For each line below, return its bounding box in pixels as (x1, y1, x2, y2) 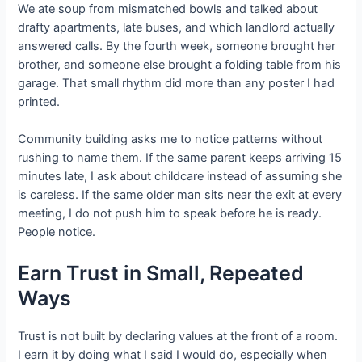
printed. (18, 95, 61, 110)
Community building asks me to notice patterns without (18, 132, 323, 147)
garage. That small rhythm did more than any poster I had (18, 76, 335, 91)
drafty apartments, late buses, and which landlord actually (18, 20, 335, 36)
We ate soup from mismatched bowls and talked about (18, 2, 318, 17)
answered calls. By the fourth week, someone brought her (18, 39, 336, 54)
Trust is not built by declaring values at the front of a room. (18, 328, 339, 343)
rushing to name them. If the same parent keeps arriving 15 (18, 150, 343, 166)
